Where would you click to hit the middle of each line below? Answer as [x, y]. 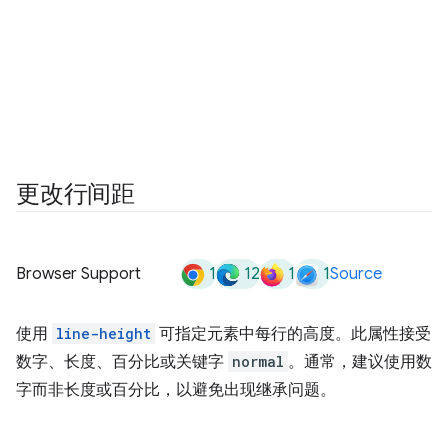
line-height [103, 333]
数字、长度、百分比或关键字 [122, 362]
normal [258, 361]
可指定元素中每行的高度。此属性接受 [293, 334]
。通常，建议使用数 [360, 362]
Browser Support [78, 274]
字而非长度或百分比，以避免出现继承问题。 [176, 390]
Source [356, 274]
